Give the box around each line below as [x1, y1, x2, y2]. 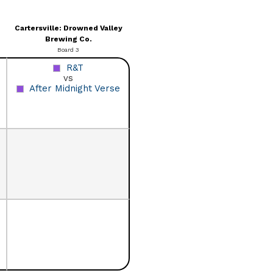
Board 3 [57, 46, 79, 53]
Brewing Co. [44, 34, 92, 43]
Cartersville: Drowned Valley [14, 23, 122, 32]
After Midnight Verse [29, 82, 120, 94]
